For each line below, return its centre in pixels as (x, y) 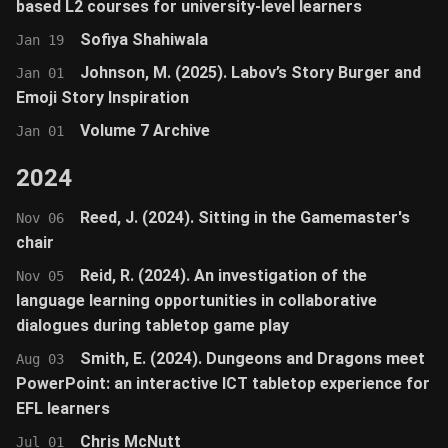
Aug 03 (40, 359)
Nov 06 (40, 218)
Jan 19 (40, 40)
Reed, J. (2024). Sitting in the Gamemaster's (245, 217)
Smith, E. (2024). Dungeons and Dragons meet (252, 358)
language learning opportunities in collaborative (196, 300)
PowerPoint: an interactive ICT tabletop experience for (223, 383)
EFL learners (63, 408)
